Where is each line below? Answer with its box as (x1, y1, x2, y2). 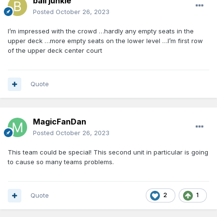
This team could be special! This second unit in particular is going (8, 148, 208, 156)
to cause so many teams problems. (8, 158, 116, 166)
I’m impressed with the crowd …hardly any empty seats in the (8, 27, 194, 35)
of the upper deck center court (8, 46, 104, 55)
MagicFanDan (33, 117, 86, 127)
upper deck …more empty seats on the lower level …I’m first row (8, 37, 203, 45)
